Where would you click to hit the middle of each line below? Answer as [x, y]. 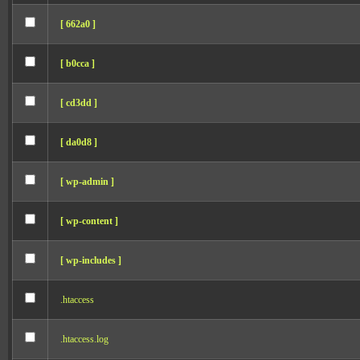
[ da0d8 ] [79, 142]
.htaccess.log [84, 339]
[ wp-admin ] [87, 182]
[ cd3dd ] [79, 103]
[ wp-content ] [89, 221]
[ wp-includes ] [91, 260]
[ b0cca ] [78, 63]
